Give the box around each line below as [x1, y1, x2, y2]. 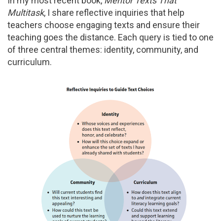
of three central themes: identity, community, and [7, 44, 198, 55]
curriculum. [7, 57, 54, 67]
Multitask [7, 7, 44, 18]
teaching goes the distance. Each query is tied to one [7, 32, 214, 42]
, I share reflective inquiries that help [44, 7, 184, 18]
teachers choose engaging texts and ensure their [7, 20, 200, 30]
